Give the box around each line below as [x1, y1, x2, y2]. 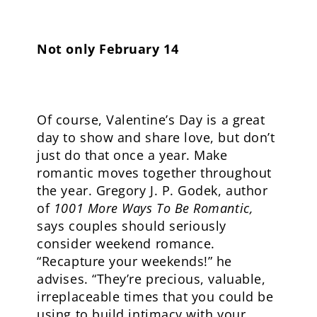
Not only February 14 [37, 40, 179, 57]
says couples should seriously [37, 217, 226, 234]
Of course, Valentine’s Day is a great [37, 111, 265, 128]
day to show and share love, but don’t [37, 129, 275, 146]
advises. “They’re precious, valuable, [37, 270, 266, 287]
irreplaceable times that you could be [37, 288, 274, 305]
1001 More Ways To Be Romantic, [53, 200, 253, 217]
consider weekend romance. [37, 235, 215, 252]
